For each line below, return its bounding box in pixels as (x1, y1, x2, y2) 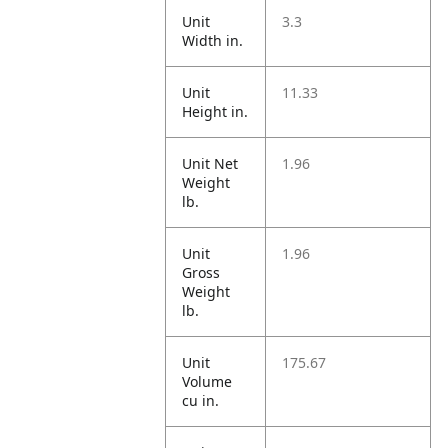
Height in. (182, 102, 249, 121)
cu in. (182, 391, 220, 410)
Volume (182, 372, 233, 391)
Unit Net (182, 154, 239, 173)
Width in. (182, 31, 244, 50)
